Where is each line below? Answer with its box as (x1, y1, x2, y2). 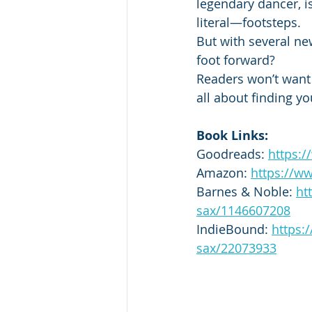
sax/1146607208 (196, 202, 290, 219)
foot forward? (196, 52, 275, 69)
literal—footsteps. (196, 14, 301, 31)
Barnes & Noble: (196, 183, 296, 201)
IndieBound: (196, 221, 272, 238)
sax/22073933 (196, 240, 276, 257)
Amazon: (196, 164, 251, 182)
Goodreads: (196, 146, 268, 163)
